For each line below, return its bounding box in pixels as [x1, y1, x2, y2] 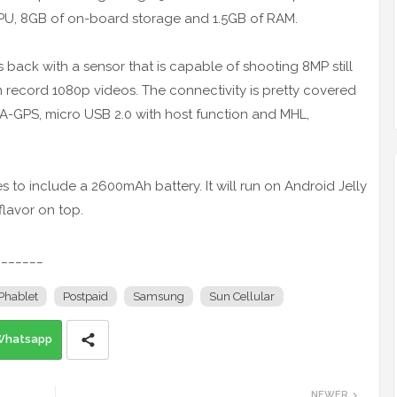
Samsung [133, 290, 184, 304]
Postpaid [63, 290, 108, 304]
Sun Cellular [209, 290, 275, 304]
